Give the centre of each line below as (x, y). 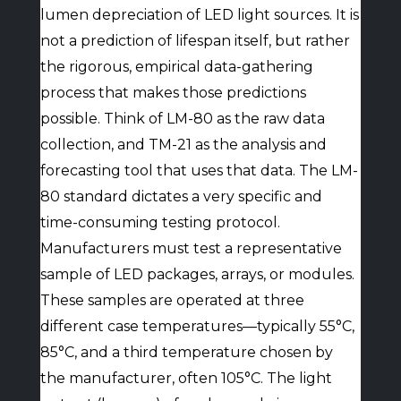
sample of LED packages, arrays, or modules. (197, 274)
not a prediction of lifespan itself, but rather (195, 41)
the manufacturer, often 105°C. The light (186, 378)
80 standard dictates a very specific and (181, 196)
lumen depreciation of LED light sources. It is (199, 15)
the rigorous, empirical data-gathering (176, 67)
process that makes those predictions (173, 93)
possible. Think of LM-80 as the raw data (182, 119)
